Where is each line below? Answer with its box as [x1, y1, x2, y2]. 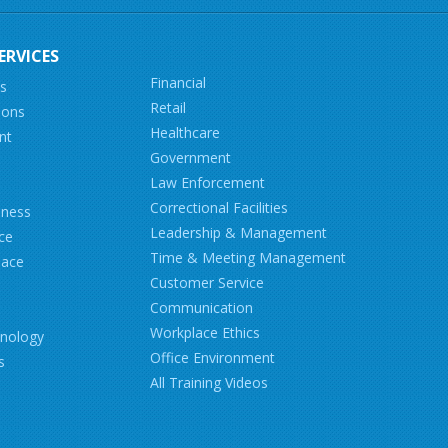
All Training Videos [149, 373, 268, 392]
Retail [149, 98, 186, 117]
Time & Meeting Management [149, 248, 346, 267]
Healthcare [149, 123, 220, 142]
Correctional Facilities [149, 198, 288, 217]
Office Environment [149, 348, 275, 367]
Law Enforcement [149, 173, 265, 192]
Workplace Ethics [149, 323, 260, 342]
